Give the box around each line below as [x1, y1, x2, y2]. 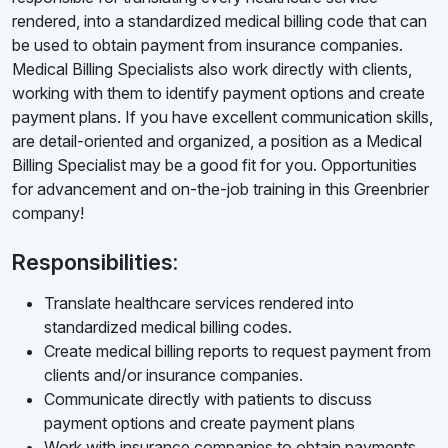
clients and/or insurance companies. [44, 365, 303, 386]
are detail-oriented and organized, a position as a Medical [12, 131, 422, 152]
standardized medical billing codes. [44, 317, 292, 338]
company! [12, 203, 84, 224]
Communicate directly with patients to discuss [44, 389, 372, 410]
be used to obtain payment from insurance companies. [12, 35, 403, 56]
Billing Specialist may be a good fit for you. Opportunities [12, 155, 417, 176]
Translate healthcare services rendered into [44, 293, 354, 314]
